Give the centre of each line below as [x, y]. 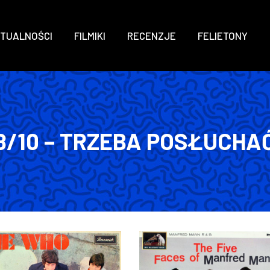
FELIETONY [223, 36]
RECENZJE [152, 36]
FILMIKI [90, 36]
